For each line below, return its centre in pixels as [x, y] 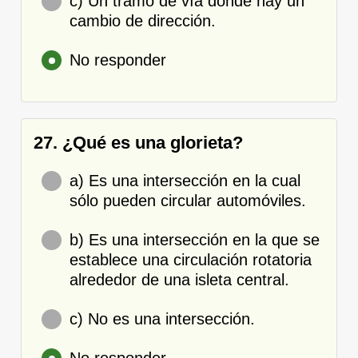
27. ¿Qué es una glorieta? [138, 142]
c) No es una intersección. [162, 318]
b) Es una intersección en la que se [195, 239]
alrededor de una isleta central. [179, 279]
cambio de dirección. [143, 20]
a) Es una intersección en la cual [185, 180]
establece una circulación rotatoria [191, 259]
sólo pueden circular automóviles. [188, 200]
